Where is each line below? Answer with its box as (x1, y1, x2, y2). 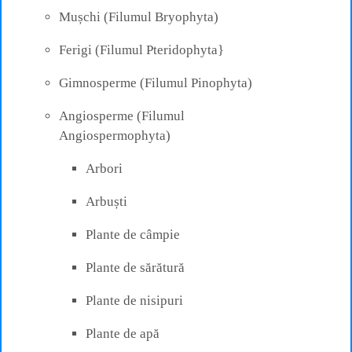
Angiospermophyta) (59, 127, 170, 143)
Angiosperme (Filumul (59, 108, 185, 123)
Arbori (86, 160, 123, 176)
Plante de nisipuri (86, 292, 183, 308)
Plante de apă (86, 325, 159, 341)
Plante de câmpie (86, 226, 180, 242)
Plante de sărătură (86, 259, 185, 275)
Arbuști (86, 193, 127, 209)
